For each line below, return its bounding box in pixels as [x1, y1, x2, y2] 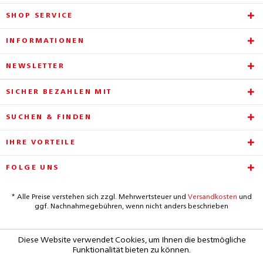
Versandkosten [187, 194, 237, 201]
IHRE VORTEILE [6, 139, 76, 146]
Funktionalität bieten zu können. [72, 246, 191, 254]
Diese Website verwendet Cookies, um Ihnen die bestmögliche [17, 236, 246, 244]
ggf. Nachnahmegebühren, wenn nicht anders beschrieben [35, 203, 228, 211]
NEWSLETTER [6, 63, 65, 70]
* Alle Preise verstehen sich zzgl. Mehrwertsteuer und [11, 194, 188, 201]
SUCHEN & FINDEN [6, 114, 92, 121]
